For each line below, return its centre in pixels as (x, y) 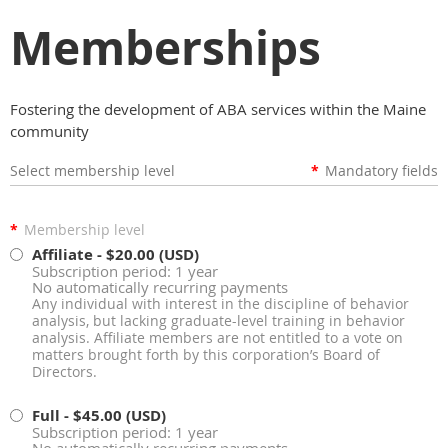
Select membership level (92, 170)
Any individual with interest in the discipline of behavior (220, 304)
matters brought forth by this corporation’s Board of (206, 355)
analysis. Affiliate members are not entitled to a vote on (217, 338)
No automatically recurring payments (160, 287)
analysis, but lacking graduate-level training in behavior (218, 321)
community (49, 131)
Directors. (64, 372)
